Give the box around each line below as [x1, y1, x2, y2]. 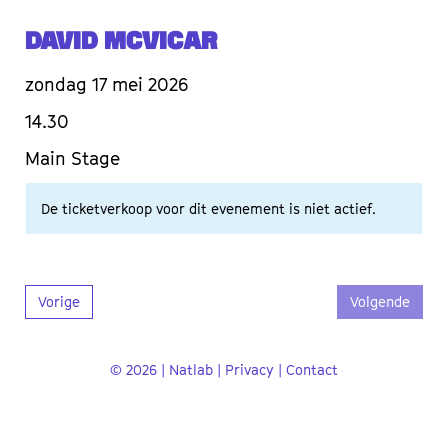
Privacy [225, 361, 274, 379]
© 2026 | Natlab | [110, 361, 225, 379]
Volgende [350, 293, 410, 311]
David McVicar [25, 30, 217, 56]
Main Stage [25, 148, 120, 170]
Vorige [38, 293, 80, 311]
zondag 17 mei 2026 [25, 74, 188, 96]
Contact [286, 361, 338, 379]
